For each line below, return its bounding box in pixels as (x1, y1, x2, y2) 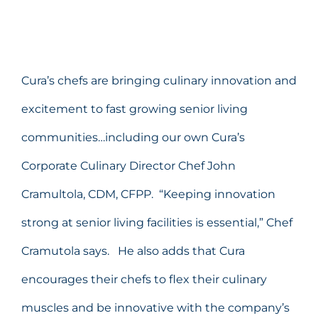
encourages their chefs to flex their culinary (21, 272, 267, 286)
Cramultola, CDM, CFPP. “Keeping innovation (21, 187, 275, 201)
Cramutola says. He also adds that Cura (21, 243, 245, 258)
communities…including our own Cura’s (21, 130, 245, 144)
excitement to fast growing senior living (21, 102, 248, 116)
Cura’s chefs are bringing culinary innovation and (21, 73, 297, 87)
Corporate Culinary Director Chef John (21, 158, 236, 172)
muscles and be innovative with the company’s (21, 300, 290, 314)
